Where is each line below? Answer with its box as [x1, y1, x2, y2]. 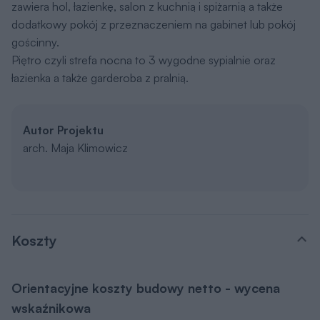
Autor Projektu [23, 123, 104, 138]
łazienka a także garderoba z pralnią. [11, 71, 189, 86]
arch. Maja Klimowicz [23, 141, 128, 156]
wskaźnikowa [11, 300, 91, 316]
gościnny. [11, 35, 59, 50]
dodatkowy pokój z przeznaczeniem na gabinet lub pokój [11, 17, 296, 32]
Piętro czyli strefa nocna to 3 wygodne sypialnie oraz [11, 53, 276, 68]
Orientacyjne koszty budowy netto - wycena [11, 280, 280, 296]
